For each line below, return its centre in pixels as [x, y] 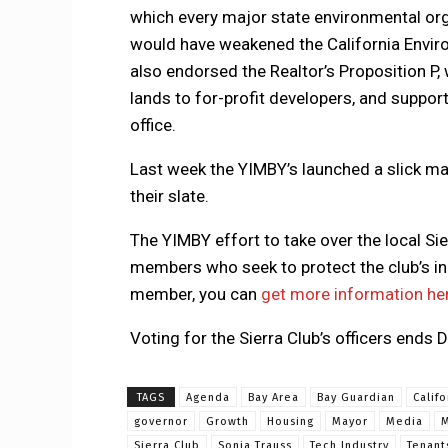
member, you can [195, 294]
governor [161, 422]
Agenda [208, 398]
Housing [290, 422]
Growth [227, 422]
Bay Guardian [356, 398]
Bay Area [273, 398]
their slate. [169, 196]
